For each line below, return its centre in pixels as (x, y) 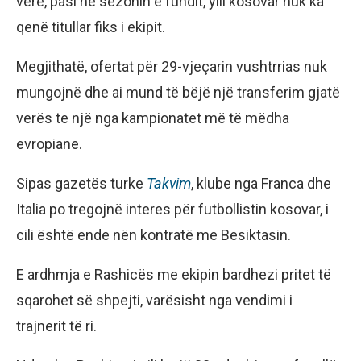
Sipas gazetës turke (81, 183)
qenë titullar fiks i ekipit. (91, 27)
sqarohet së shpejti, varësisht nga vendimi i (154, 300)
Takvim (169, 183)
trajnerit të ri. (56, 326)
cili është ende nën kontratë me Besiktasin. (154, 234)
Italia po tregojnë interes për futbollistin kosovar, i (172, 209)
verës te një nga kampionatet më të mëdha (153, 118)
